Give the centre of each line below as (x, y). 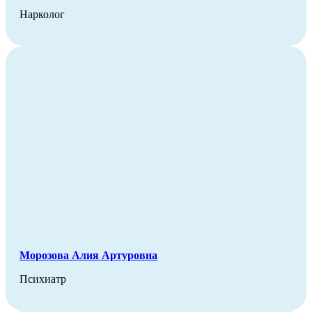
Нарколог (42, 14)
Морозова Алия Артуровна (88, 255)
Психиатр (43, 279)
